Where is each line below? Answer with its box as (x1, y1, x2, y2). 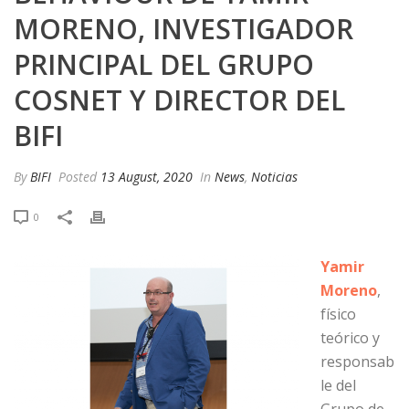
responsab (320, 351, 394, 372)
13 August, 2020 (100, 168, 193, 185)
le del (320, 375, 356, 395)
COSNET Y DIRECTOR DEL (14, 81, 345, 119)
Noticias (251, 168, 298, 185)
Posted (55, 168, 100, 185)
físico (320, 304, 356, 324)
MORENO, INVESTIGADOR (14, 10, 353, 47)
